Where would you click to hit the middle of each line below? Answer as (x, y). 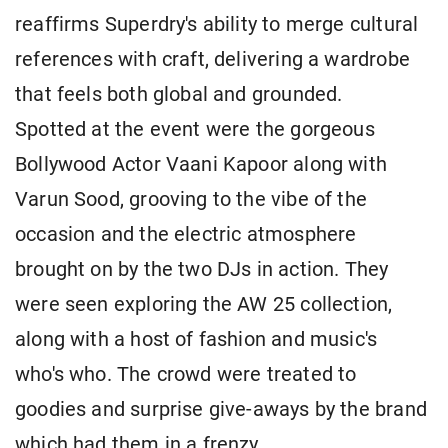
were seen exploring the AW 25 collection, (204, 305)
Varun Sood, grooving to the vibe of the (191, 200)
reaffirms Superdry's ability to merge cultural (217, 25)
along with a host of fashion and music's (196, 340)
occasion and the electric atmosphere (186, 235)
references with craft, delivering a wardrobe (212, 60)
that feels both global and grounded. (179, 95)
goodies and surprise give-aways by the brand (221, 410)
